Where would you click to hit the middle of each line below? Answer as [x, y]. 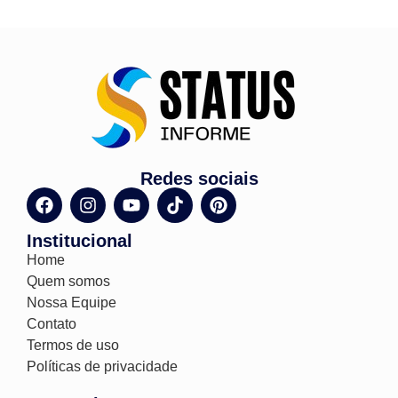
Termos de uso [73, 346]
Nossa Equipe [72, 303]
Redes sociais [199, 179]
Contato [52, 324]
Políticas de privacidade [102, 367]
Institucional [80, 241]
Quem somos [68, 282]
